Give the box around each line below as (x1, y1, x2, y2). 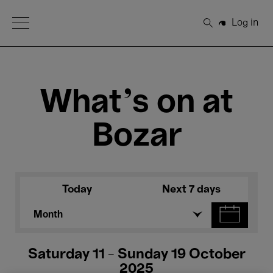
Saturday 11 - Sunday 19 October (27, 248, 246, 261)
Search (208, 23, 241, 32)
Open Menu (12, 18, 65, 26)
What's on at (40, 88, 233, 118)
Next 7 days (161, 185, 221, 194)
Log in (231, 18, 258, 27)
